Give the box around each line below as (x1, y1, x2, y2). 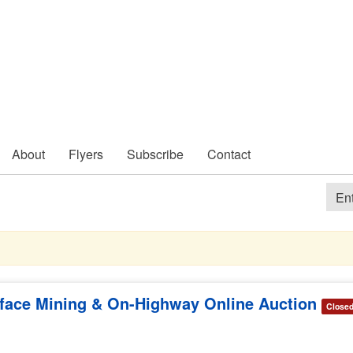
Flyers (69, 145, 103, 163)
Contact (207, 145, 251, 163)
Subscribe (127, 145, 184, 163)
